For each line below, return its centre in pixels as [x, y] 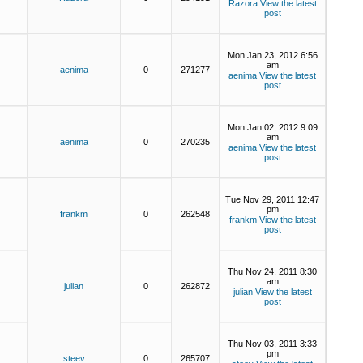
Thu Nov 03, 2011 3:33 [272, 344]
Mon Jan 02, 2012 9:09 [272, 127]
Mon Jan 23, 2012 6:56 [272, 55]
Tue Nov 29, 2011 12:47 [272, 199]
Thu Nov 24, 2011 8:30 [272, 271]
